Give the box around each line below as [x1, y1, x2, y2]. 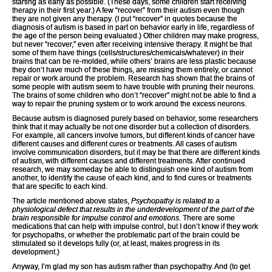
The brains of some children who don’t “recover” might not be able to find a [12, 90, 256, 100]
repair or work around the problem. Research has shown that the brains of [12, 73, 254, 83]
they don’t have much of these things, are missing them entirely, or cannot [12, 65, 253, 74]
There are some [181, 213, 235, 222]
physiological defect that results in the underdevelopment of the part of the [12, 205, 254, 214]
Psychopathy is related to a [131, 196, 220, 205]
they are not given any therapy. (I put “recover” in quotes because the [12, 14, 237, 23]
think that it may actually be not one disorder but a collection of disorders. [12, 122, 251, 131]
